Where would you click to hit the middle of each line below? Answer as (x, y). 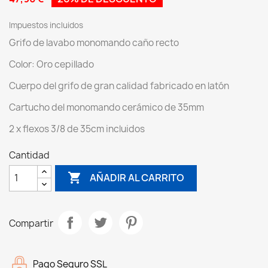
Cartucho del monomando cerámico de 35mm (106, 107)
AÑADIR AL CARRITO (137, 178)
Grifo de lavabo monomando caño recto (94, 42)
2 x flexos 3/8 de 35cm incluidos (77, 129)
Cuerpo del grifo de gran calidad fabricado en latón (119, 86)
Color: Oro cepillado (51, 64)
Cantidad (29, 155)
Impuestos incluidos (46, 25)
